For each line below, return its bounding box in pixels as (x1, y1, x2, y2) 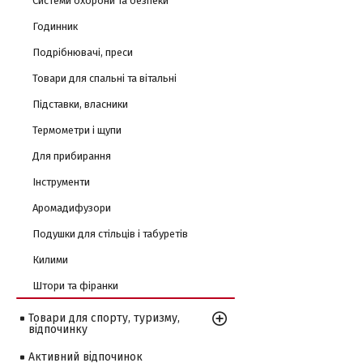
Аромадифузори (32, 202, 111, 214)
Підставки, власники (32, 98, 128, 110)
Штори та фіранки (32, 280, 118, 292)
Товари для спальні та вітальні (32, 72, 177, 84)
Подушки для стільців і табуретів (32, 228, 188, 240)
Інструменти (32, 176, 90, 188)
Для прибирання (32, 150, 111, 162)
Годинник (32, 20, 78, 32)
